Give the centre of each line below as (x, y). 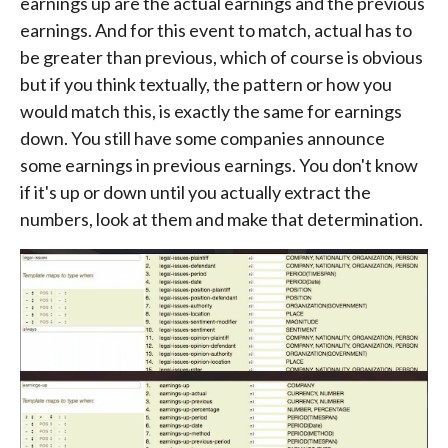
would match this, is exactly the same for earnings (211, 110)
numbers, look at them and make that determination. (221, 218)
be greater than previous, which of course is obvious (221, 56)
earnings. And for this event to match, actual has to (216, 29)
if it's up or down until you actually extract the (195, 191)
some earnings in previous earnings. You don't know (219, 164)
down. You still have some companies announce (202, 137)
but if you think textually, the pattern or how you (206, 83)
